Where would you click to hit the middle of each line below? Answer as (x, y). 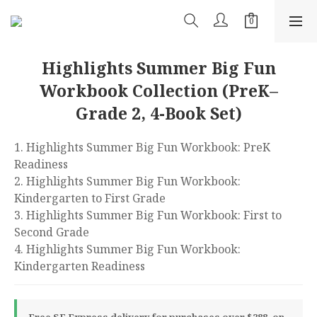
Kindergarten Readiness (80, 266)
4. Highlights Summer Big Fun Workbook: (129, 249)
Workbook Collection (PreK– (158, 91)
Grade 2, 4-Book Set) (158, 113)
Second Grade (52, 232)
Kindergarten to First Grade (90, 198)
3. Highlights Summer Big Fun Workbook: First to (149, 215)
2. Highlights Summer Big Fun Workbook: (129, 181)
